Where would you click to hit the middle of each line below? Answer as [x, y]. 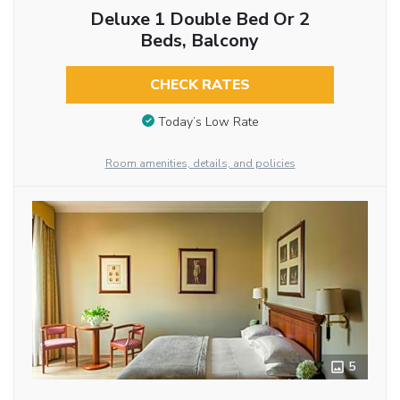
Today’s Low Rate [208, 121]
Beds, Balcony [200, 40]
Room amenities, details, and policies [200, 163]
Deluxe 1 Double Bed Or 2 [200, 19]
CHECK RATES [200, 84]
